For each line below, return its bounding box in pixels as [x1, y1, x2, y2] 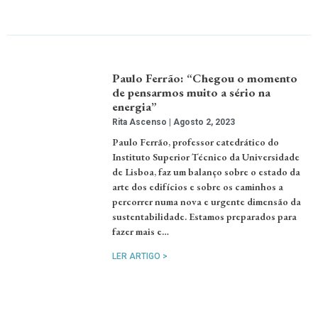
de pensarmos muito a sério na [112, 84, 271, 101]
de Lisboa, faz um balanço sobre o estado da [112, 165, 301, 179]
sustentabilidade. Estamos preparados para [112, 210, 297, 224]
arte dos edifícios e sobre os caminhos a [112, 180, 284, 194]
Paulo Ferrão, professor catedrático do [112, 136, 280, 149]
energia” [112, 99, 158, 115]
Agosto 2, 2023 [171, 117, 236, 128]
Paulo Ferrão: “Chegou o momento [112, 70, 298, 87]
